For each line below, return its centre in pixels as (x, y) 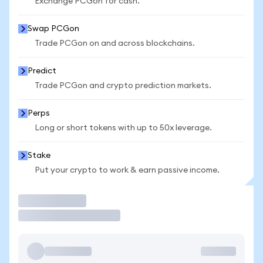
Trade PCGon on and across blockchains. (115, 43)
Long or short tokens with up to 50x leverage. (123, 128)
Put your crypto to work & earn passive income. (127, 170)
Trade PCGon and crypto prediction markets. (123, 86)
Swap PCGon (53, 29)
